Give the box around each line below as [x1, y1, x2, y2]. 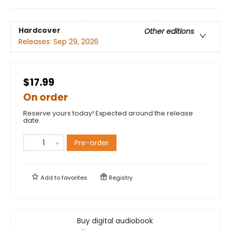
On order [23, 90, 68, 104]
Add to [39, 173, 62, 182]
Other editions [144, 26, 194, 36]
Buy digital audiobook [77, 215, 153, 226]
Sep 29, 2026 [53, 36, 99, 47]
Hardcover [18, 25, 61, 35]
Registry [107, 173, 132, 182]
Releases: [18, 36, 53, 47]
